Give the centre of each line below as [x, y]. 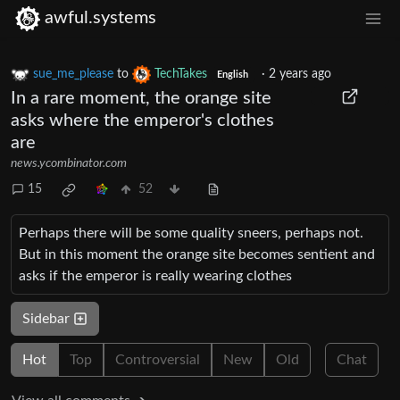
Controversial [158, 359]
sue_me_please [73, 74]
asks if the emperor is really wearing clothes [155, 275]
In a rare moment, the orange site [141, 98]
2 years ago [300, 74]
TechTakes [181, 74]
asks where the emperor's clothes [142, 120]
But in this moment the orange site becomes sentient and [197, 254]
